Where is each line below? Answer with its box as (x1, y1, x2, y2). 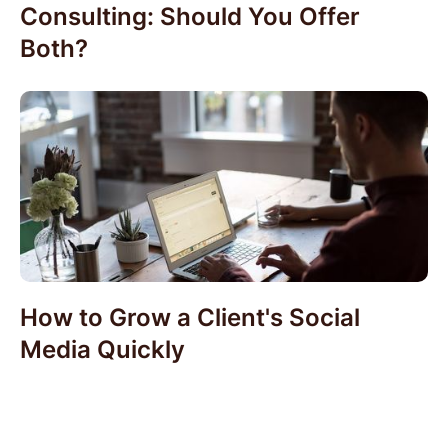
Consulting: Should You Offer (20, 2, 360, 31)
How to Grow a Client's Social (20, 303, 360, 332)
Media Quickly (20, 335, 185, 364)
